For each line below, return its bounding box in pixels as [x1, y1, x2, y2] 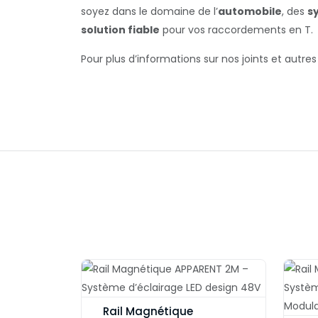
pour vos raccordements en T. [160, 23, 313, 37]
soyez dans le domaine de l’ [81, 4, 218, 18]
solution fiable [81, 23, 160, 37]
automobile [218, 4, 282, 18]
